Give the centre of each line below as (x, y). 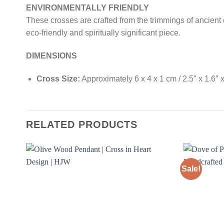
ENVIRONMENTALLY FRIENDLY (87, 8)
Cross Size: (58, 78)
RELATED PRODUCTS (82, 124)
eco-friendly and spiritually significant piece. (103, 33)
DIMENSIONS (51, 56)
